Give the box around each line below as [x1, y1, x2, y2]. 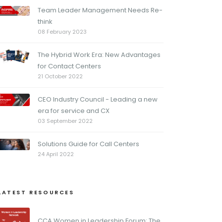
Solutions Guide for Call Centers [38, 139, 139, 149]
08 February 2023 [38, 28, 87, 36]
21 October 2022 [38, 72, 83, 81]
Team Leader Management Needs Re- [38, 5, 163, 15]
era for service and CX [38, 106, 110, 116]
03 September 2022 [38, 117, 93, 125]
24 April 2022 [38, 150, 74, 159]
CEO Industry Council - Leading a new [38, 95, 158, 105]
